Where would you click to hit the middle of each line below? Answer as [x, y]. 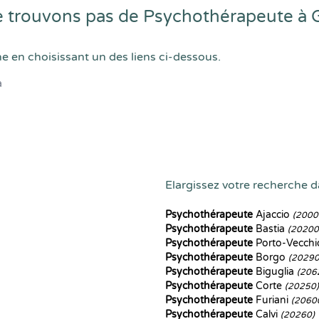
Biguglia [275, 272]
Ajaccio [273, 215]
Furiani [272, 300]
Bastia [270, 229]
